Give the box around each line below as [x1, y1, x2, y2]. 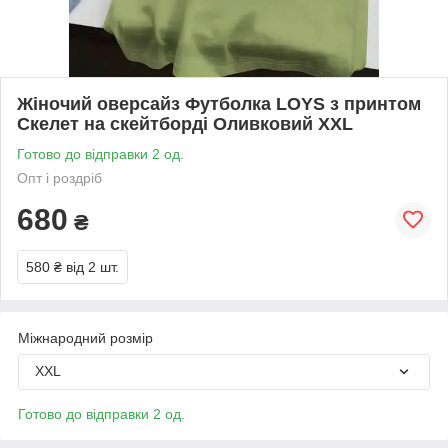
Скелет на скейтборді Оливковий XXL [17, 113, 353, 134]
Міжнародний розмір [18, 329, 153, 346]
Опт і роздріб [17, 169, 102, 186]
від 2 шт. [66, 258, 119, 275]
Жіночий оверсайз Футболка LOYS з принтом [17, 93, 421, 114]
